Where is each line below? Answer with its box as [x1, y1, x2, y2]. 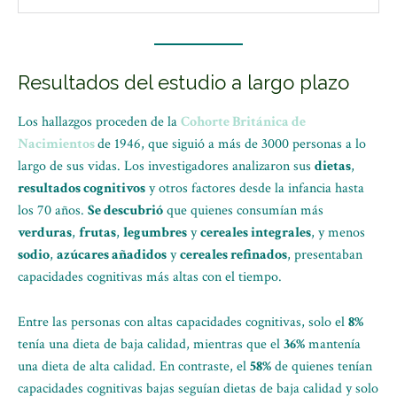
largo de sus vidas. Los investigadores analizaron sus [18, 157, 315, 175]
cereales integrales [200, 223, 311, 242]
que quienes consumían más [163, 201, 323, 220]
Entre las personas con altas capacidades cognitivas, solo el [18, 313, 348, 331]
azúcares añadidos [57, 245, 167, 264]
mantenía [305, 335, 361, 354]
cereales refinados [180, 245, 287, 264]
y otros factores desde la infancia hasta [145, 179, 364, 198]
